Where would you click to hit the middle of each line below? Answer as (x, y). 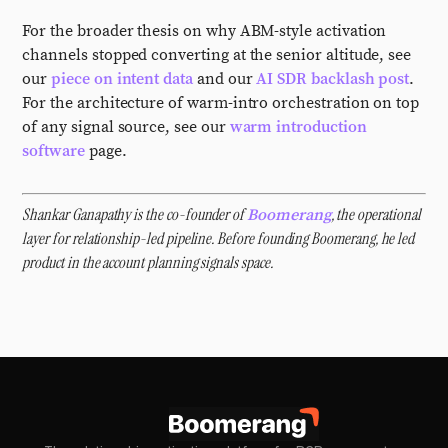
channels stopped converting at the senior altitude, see (217, 55)
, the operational (375, 214)
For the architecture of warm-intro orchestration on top (221, 103)
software (53, 151)
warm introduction (298, 127)
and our (224, 79)
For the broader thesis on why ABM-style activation (204, 31)
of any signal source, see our (126, 127)
